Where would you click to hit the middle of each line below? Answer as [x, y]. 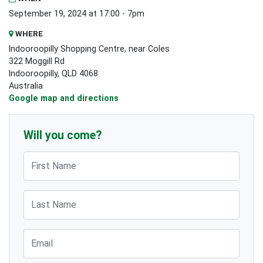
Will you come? [63, 135]
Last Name [44, 195]
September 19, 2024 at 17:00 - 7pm [77, 13]
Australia [26, 85]
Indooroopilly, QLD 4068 [53, 73]
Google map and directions [64, 98]
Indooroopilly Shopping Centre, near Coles [89, 48]
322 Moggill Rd [37, 61]
